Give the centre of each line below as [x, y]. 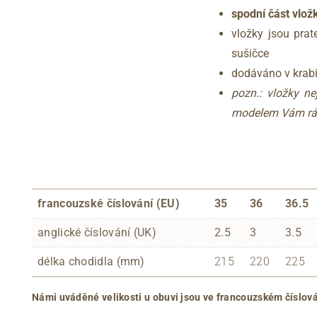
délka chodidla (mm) [91, 261]
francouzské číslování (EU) [109, 203]
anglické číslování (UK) [97, 232]
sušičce [250, 53]
